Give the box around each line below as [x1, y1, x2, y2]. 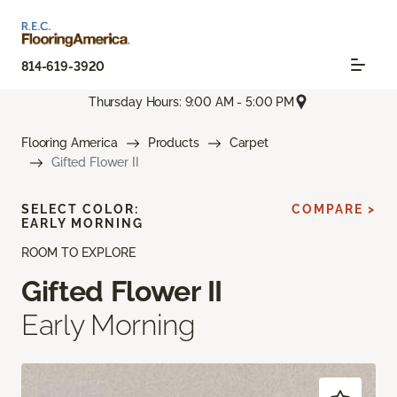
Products [147, 136, 199, 151]
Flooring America [21, 136, 118, 151]
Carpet [229, 136, 269, 151]
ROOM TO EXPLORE [21, 245, 136, 261]
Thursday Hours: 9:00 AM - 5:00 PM [88, 94, 295, 109]
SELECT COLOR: [21, 202, 139, 217]
